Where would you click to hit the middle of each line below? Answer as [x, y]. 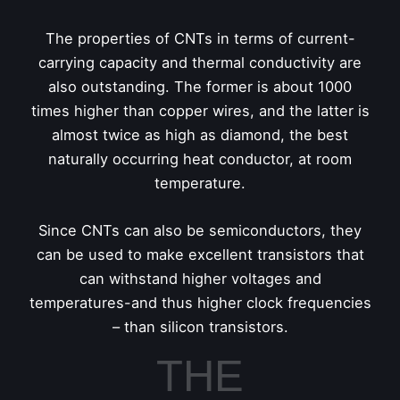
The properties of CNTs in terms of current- [200, 38]
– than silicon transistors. [200, 327]
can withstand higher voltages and [200, 279]
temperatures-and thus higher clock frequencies [200, 303]
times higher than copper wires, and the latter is [200, 110]
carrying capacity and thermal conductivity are [200, 62]
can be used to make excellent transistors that [200, 255]
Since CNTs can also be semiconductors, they [200, 231]
